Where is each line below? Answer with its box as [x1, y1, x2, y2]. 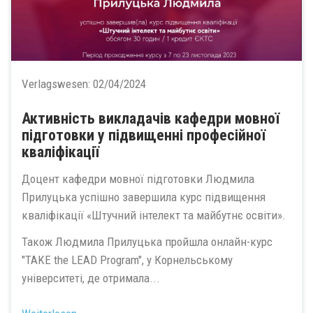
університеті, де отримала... [22, 271, 160, 286]
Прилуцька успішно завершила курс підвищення [22, 189, 265, 204]
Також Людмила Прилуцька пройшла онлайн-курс [22, 235, 272, 249]
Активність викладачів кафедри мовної [22, 110, 279, 128]
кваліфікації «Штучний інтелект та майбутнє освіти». [22, 208, 286, 222]
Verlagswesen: [22, 77, 93, 92]
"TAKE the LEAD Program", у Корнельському [22, 253, 233, 268]
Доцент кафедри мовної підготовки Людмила [22, 171, 254, 186]
